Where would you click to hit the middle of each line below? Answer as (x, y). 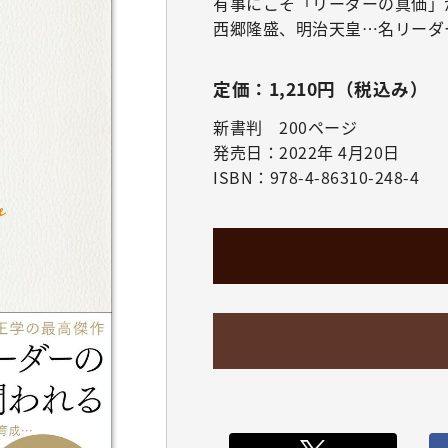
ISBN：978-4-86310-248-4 (316, 176)
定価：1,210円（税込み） (320, 89)
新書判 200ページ (285, 126)
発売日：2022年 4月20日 (306, 151)
